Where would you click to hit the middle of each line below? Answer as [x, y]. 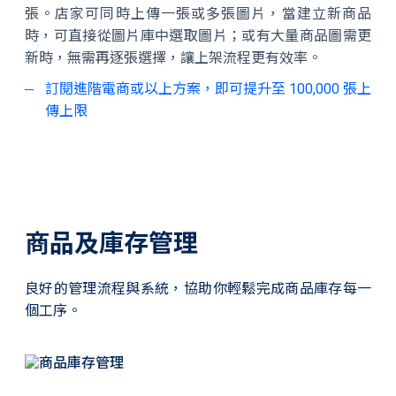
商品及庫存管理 [111, 244]
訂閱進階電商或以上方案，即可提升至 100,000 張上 [208, 89]
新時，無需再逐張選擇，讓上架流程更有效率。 [173, 58]
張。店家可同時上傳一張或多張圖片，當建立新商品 [198, 14]
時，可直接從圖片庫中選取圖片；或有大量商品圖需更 [198, 36]
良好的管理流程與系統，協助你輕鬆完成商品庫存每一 [198, 289]
